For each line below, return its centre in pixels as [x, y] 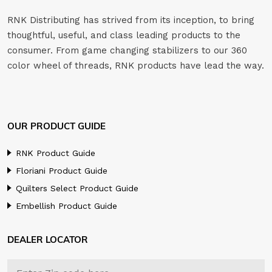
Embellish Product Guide [66, 206]
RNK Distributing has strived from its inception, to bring [131, 20]
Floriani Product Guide [62, 171]
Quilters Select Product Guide [77, 189]
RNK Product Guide [56, 153]
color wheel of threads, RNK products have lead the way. [136, 66]
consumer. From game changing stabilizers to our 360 [127, 51]
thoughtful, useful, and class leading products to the [124, 36]
